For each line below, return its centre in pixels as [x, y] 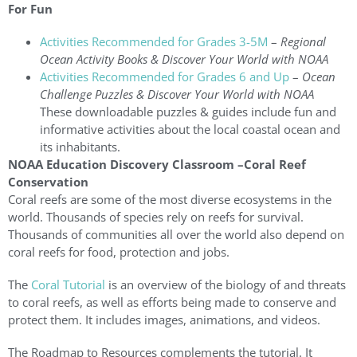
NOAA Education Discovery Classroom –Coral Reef [157, 165]
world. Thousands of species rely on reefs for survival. [156, 217]
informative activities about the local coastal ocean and [190, 129]
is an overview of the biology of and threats [226, 285]
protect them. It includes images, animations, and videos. [164, 320]
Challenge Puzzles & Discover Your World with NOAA [177, 94]
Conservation [48, 182]
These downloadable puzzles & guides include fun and [188, 112]
